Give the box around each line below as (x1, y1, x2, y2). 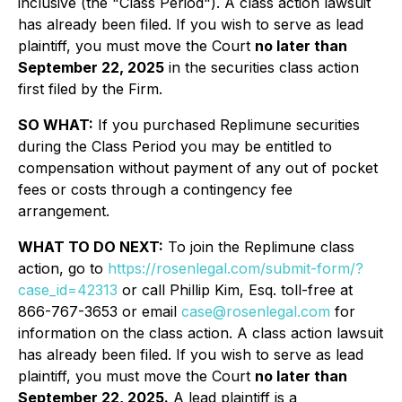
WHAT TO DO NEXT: (18, 238, 163, 256)
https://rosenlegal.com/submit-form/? (108, 259, 363, 277)
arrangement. (18, 202, 109, 220)
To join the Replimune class (163, 238, 354, 256)
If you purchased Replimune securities (93, 116, 360, 134)
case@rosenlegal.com (181, 302, 330, 320)
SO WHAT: (18, 116, 93, 134)
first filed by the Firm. (18, 80, 162, 98)
